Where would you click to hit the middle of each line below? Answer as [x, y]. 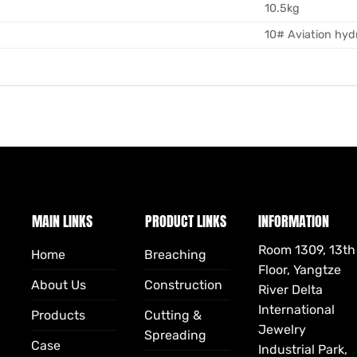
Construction [183, 284]
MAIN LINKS [62, 221]
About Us [58, 284]
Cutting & [173, 315]
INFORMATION [293, 221]
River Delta [290, 289]
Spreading [175, 335]
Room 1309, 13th [306, 249]
